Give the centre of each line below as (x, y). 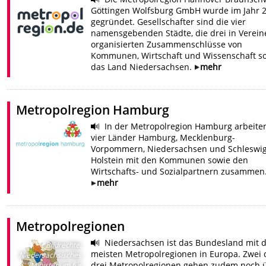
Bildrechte (62, 245)
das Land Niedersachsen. (142, 66)
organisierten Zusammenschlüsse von (166, 44)
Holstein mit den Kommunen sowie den (169, 160)
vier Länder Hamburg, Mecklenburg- (163, 138)
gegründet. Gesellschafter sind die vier (168, 21)
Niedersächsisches (50, 255)
